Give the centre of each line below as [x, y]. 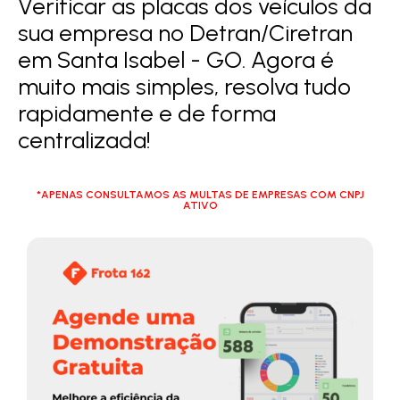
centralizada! [84, 140]
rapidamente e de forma [147, 113]
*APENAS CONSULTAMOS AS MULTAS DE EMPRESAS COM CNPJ [200, 194]
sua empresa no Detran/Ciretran [185, 33]
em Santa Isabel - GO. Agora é [176, 59]
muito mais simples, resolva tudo [184, 86]
